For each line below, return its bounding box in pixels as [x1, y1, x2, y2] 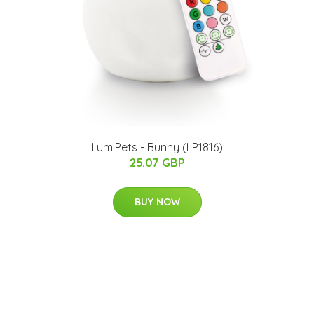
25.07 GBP [129, 156, 185, 170]
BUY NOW [134, 196, 180, 209]
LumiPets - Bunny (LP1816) [91, 140, 223, 155]
